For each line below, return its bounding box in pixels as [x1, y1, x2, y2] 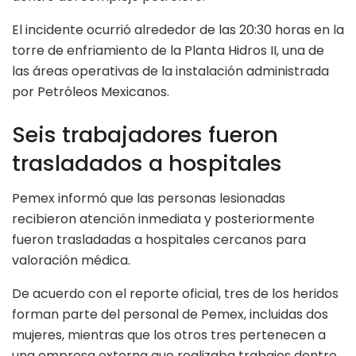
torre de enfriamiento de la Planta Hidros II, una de [12, 41, 324, 60]
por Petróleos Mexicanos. [12, 83, 169, 102]
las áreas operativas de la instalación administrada [12, 62, 329, 81]
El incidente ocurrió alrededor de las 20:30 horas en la [12, 21, 344, 40]
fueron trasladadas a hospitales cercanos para [12, 230, 306, 250]
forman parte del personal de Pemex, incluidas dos [12, 305, 328, 324]
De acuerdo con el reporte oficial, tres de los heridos [12, 284, 339, 304]
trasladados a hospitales [12, 147, 282, 179]
